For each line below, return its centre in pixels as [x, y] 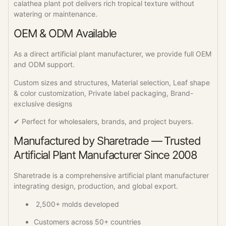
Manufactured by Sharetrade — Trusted [107, 141]
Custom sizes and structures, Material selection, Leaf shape [112, 82]
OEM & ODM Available [65, 34]
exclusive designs [43, 103]
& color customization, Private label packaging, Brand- [103, 93]
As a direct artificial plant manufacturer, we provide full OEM [112, 54]
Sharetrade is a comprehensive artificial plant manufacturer [111, 176]
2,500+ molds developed [76, 204]
